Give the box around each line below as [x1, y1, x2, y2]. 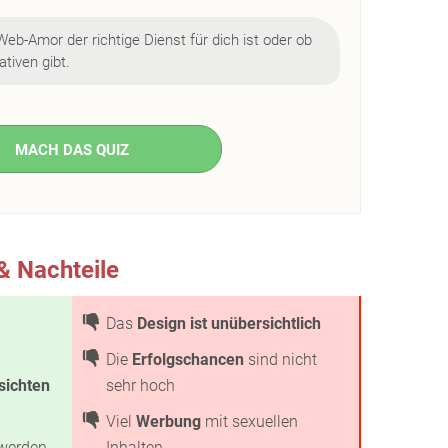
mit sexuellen [201, 412, 298, 431]
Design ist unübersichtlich [137, 314, 321, 333]
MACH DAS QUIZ [14, 141, 129, 159]
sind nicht [244, 350, 317, 369]
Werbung [136, 412, 201, 431]
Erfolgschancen [132, 350, 244, 369]
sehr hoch [106, 376, 175, 395]
